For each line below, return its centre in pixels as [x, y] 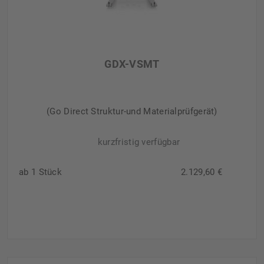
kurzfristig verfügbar [139, 142]
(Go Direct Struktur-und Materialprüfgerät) [132, 111]
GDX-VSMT [132, 64]
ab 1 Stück [40, 172]
